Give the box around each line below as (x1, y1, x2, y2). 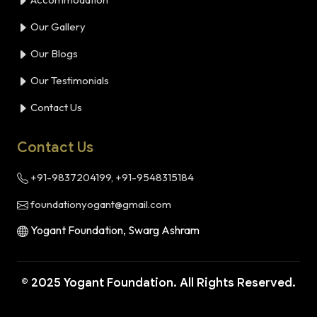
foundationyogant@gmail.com (28, 197, 171, 212)
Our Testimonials (28, 74, 109, 88)
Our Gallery (28, 20, 86, 34)
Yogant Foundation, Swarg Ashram (28, 223, 200, 238)
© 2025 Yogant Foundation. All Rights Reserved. (21, 275, 296, 291)
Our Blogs (28, 47, 78, 61)
